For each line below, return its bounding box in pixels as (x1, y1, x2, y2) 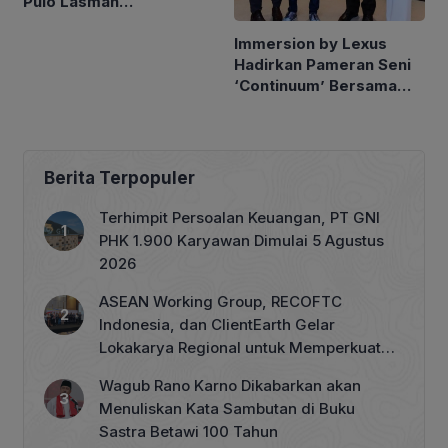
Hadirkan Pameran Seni (234, 54, 411, 74)
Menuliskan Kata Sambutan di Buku (99, 398, 355, 418)
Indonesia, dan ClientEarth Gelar (99, 314, 335, 334)
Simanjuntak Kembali (23, 13, 180, 33)
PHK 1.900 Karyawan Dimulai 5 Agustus (99, 230, 384, 250)
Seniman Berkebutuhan (234, 96, 410, 116)
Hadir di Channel (23, 34, 147, 54)
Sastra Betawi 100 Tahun (99, 421, 278, 441)
